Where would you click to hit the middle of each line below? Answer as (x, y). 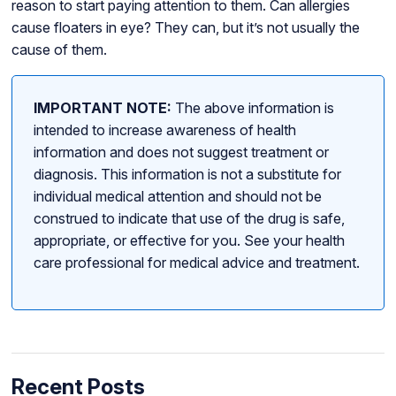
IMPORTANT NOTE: (102, 108)
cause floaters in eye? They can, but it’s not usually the (185, 28)
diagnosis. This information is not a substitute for (187, 175)
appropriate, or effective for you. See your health (189, 241)
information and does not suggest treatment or (181, 152)
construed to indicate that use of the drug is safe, (189, 219)
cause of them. (59, 50)
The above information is (252, 108)
